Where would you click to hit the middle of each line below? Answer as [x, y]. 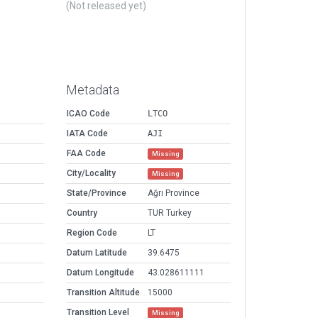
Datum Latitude [97, 253]
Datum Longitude [100, 273]
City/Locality [91, 174]
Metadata [93, 90]
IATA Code [87, 134]
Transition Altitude [103, 293]
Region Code [92, 233]
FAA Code [86, 154]
